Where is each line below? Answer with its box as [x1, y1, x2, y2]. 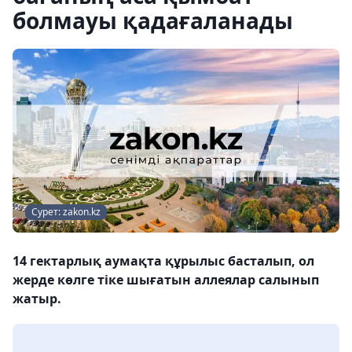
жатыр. [13, 290, 61, 307]
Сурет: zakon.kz [31, 205, 101, 218]
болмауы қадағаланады [13, 5, 293, 35]
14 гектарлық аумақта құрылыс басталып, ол [13, 252, 314, 269]
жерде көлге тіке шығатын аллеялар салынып [13, 271, 319, 288]
